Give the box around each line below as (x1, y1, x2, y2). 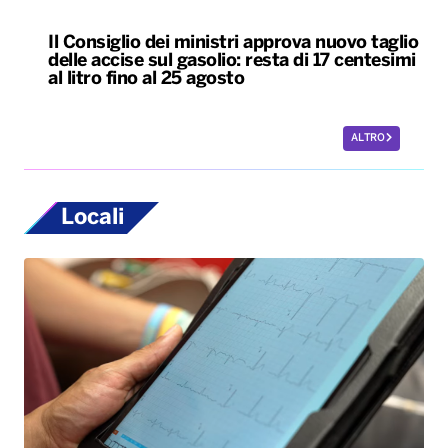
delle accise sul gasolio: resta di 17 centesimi (48, 52, 416, 70)
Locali (61, 207, 124, 228)
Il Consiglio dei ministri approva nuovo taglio (48, 34, 418, 52)
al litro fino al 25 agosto (48, 70, 244, 88)
